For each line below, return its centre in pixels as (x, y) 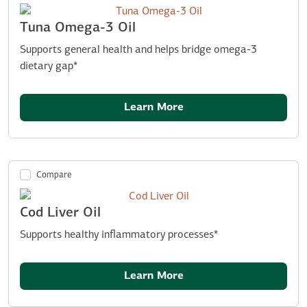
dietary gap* (49, 66)
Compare (54, 175)
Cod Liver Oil (60, 213)
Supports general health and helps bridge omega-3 (138, 50)
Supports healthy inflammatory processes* (119, 235)
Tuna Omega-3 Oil (78, 28)
